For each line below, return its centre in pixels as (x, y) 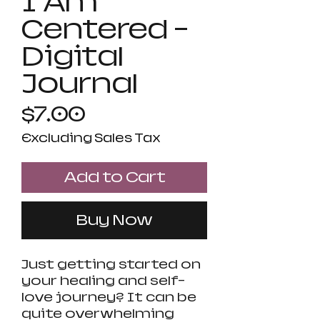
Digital (72, 57)
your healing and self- (103, 281)
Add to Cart (114, 177)
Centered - (105, 30)
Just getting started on (111, 265)
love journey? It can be (109, 297)
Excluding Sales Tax (91, 139)
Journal (80, 84)
